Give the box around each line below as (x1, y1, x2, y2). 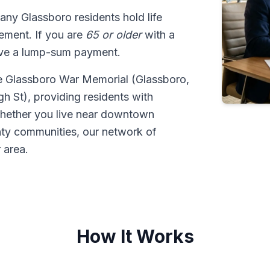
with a (142, 28, 175, 41)
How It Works (76, 225, 194, 247)
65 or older (86, 28, 142, 41)
